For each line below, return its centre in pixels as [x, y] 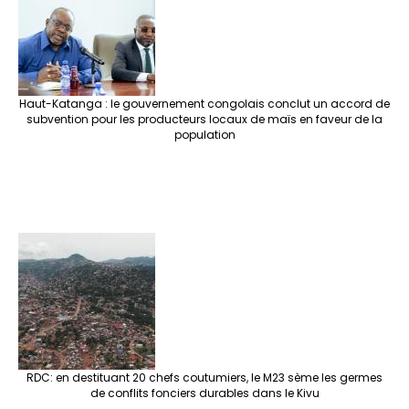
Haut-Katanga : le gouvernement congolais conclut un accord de [204, 104]
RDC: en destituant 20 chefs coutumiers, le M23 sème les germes [204, 378]
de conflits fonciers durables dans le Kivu [204, 393]
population [204, 135]
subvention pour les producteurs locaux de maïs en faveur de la [204, 120]
